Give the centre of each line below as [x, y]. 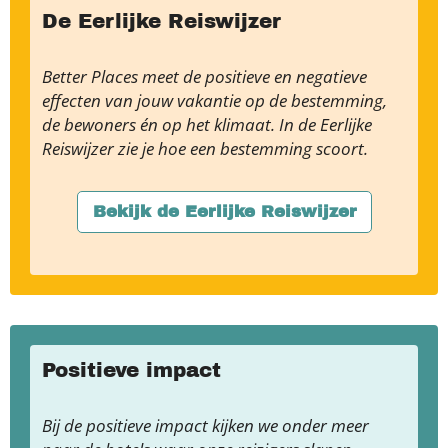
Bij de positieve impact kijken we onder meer [205, 425]
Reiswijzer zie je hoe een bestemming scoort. [207, 148]
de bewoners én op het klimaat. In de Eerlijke [207, 124]
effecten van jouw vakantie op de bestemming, [214, 100]
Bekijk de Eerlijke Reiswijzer [224, 211]
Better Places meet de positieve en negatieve [204, 76]
